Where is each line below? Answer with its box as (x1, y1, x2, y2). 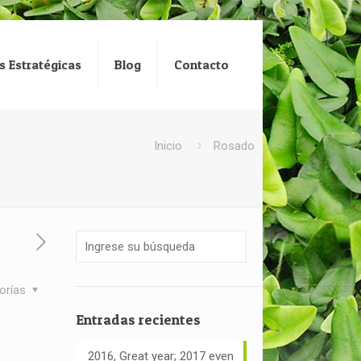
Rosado (214, 139, 255, 153)
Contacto (174, 56, 229, 73)
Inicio (154, 139, 182, 153)
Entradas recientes (76, 311, 201, 328)
